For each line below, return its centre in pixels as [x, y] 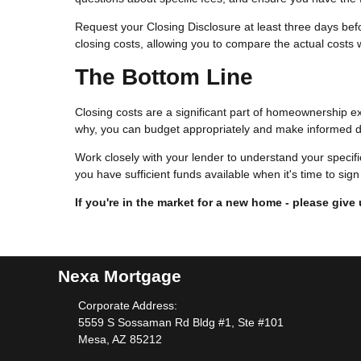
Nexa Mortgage [120, 276]
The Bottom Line [164, 77]
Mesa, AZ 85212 [120, 340]
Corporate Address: [127, 306]
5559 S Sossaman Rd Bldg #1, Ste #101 [180, 323]
